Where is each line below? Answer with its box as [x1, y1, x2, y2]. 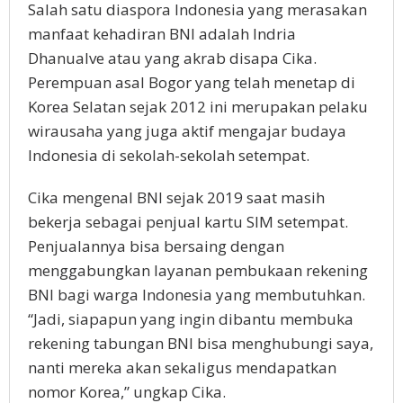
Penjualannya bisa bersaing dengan [28, 236, 284, 257]
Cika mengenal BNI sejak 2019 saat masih [28, 187, 325, 209]
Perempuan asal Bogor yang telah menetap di [28, 72, 355, 94]
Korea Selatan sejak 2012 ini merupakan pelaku [28, 96, 368, 118]
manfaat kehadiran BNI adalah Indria [28, 23, 296, 45]
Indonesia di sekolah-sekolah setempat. [28, 145, 309, 166]
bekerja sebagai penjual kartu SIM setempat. [28, 211, 348, 233]
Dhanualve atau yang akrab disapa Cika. [28, 48, 317, 69]
